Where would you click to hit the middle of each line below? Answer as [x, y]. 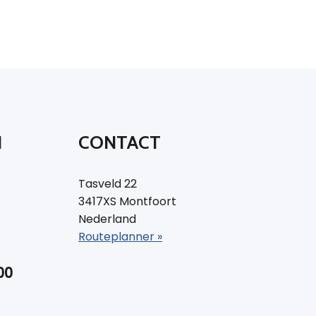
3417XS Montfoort [127, 201]
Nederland [107, 219]
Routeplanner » [120, 236]
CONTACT [120, 142]
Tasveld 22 [108, 183]
